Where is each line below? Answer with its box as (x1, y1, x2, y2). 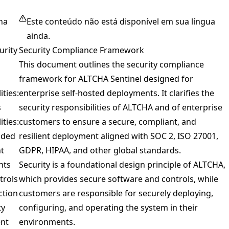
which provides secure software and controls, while (19, 173, 218, 185)
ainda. (27, 30, 51, 41)
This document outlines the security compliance (19, 59, 204, 70)
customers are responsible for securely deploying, (19, 188, 213, 199)
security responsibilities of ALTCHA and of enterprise (19, 102, 222, 113)
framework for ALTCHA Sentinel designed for (19, 73, 193, 84)
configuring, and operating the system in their (19, 202, 198, 213)
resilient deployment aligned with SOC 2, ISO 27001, (19, 130, 218, 142)
